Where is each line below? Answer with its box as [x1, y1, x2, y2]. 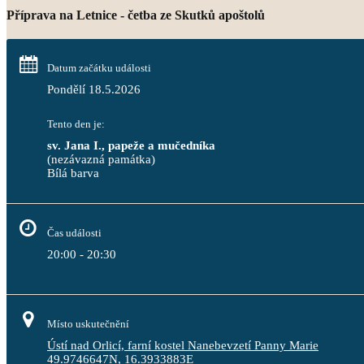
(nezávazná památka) [47, 153, 155, 166]
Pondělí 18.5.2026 [47, 83, 141, 96]
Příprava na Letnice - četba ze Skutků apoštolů [6, 8, 265, 22]
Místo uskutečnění [47, 318, 129, 330]
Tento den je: [47, 118, 105, 130]
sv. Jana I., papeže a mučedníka [47, 139, 215, 152]
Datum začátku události [47, 62, 151, 74]
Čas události [47, 227, 102, 239]
